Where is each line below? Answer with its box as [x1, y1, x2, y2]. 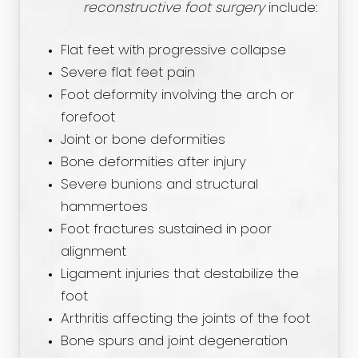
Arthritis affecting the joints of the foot [60, 312, 310, 326]
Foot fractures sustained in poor [60, 223, 272, 237]
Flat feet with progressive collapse [60, 44, 286, 58]
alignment [60, 245, 126, 259]
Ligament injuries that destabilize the [60, 268, 299, 281]
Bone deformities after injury [60, 156, 246, 169]
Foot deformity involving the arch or [60, 89, 294, 102]
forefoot [60, 111, 115, 125]
